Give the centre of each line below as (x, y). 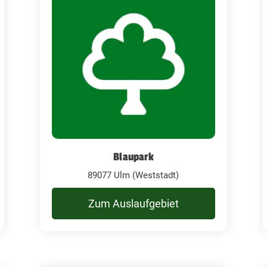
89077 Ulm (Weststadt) (133, 175)
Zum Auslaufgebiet (133, 203)
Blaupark (133, 156)
